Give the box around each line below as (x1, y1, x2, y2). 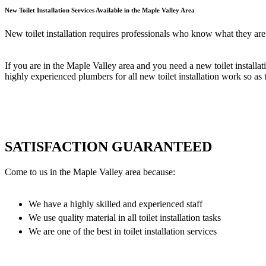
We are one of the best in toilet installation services (28, 226, 217, 236)
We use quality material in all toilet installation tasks (28, 212, 221, 223)
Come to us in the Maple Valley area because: (5, 166, 175, 177)
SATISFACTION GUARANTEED (5, 139, 212, 154)
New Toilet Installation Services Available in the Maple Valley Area (5, 7, 195, 14)
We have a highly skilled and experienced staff (28, 198, 202, 209)
